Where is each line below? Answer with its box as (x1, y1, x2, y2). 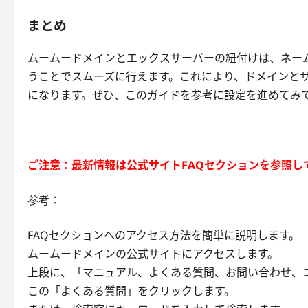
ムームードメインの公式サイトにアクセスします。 (27, 245, 278, 261)
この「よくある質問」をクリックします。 (27, 283, 235, 298)
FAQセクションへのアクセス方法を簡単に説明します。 (27, 227, 300, 243)
